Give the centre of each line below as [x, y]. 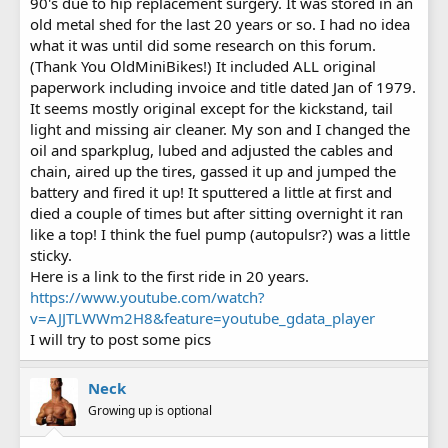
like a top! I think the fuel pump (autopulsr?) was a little [220, 233]
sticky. [51, 254]
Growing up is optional [150, 410]
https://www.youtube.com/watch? [147, 296]
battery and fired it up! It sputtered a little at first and [211, 191]
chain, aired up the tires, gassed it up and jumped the [213, 170]
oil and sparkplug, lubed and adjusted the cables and [211, 149]
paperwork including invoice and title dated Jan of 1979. [223, 86]
